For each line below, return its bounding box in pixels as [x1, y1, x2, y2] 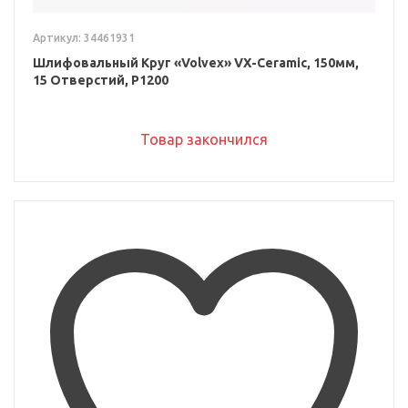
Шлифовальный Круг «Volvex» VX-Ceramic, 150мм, [33, 56, 359, 71]
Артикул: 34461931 [33, 32, 135, 45]
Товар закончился [140, 131, 268, 148]
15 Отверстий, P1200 [33, 73, 168, 88]
